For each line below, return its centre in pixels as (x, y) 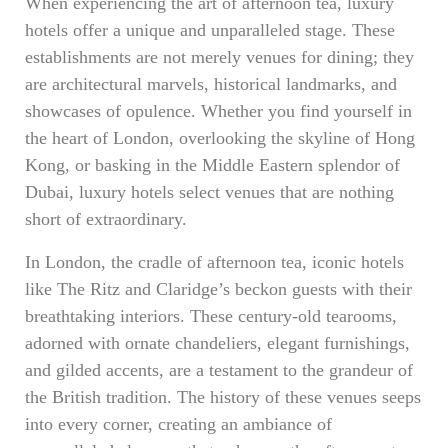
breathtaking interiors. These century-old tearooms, (211, 316)
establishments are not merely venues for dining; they (219, 57)
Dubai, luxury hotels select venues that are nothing (209, 192)
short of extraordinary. (106, 219)
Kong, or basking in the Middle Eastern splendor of (212, 165)
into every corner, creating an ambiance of (178, 424)
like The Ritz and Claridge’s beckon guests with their (218, 289)
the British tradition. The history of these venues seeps (223, 397)
